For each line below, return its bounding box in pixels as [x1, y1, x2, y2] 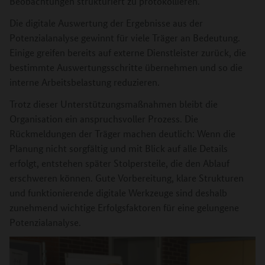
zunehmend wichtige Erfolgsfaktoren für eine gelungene [9, 201, 239, 214]
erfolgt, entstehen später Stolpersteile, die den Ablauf [9, 157, 230, 170]
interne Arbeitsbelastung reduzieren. [9, 76, 160, 89]
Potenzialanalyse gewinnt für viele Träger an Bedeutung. [9, 31, 240, 44]
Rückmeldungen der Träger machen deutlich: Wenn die [9, 127, 235, 140]
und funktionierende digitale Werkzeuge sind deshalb [9, 186, 227, 199]
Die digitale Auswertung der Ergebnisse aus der [9, 17, 203, 30]
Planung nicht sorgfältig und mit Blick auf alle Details [9, 142, 228, 155]
